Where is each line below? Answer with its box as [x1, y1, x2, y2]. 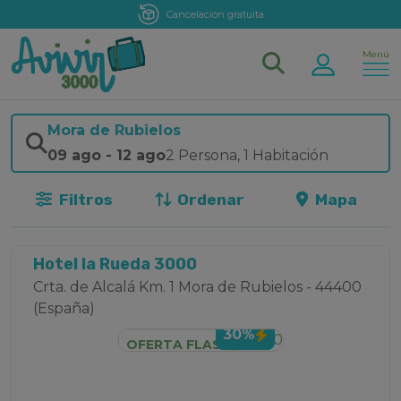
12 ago [116, 147, 166, 165]
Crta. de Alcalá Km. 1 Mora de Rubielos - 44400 [33, 278, 362, 296]
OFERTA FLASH [126, 336, 231, 353]
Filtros [55, 191, 113, 209]
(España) [33, 300, 95, 318]
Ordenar [173, 191, 244, 209]
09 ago [47, 147, 101, 165]
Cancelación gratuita [157, 8, 255, 21]
